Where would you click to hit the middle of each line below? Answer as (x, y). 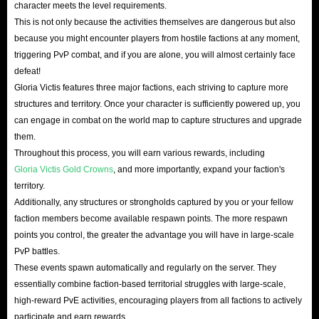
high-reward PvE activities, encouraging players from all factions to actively (158, 300)
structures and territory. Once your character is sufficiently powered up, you (157, 104)
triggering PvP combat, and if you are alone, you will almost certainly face (155, 54)
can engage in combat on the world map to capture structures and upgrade (158, 120)
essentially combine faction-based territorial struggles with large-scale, (150, 284)
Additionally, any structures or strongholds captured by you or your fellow (154, 202)
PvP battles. (37, 251)
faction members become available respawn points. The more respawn (151, 218)
